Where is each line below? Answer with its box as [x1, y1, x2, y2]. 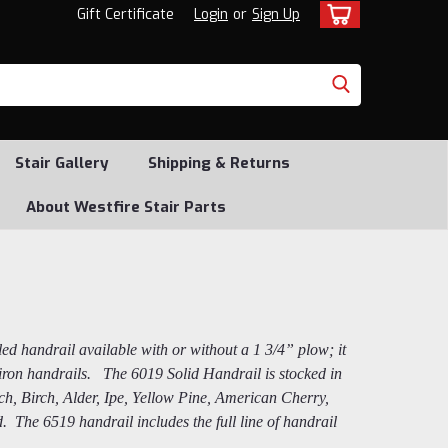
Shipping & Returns [147, 153, 290, 173]
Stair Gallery [14, 153, 109, 173]
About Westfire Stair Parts [26, 197, 226, 217]
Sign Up [252, 5, 300, 24]
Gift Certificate [77, 5, 174, 24]
